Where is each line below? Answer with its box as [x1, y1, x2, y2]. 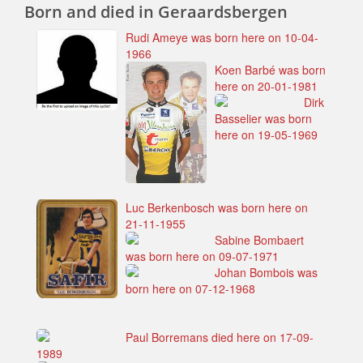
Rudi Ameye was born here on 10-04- [126, 28, 318, 45]
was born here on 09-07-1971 [126, 247, 279, 264]
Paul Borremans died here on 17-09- [126, 328, 314, 345]
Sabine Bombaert [215, 231, 304, 248]
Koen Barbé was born [215, 61, 326, 78]
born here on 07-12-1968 [126, 280, 255, 297]
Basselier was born [215, 109, 312, 126]
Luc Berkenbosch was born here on [126, 199, 308, 216]
